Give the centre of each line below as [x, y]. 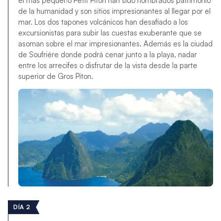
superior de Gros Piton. [56, 76]
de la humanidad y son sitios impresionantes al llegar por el [114, 11]
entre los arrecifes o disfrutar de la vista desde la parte [108, 66]
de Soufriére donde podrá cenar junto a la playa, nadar [107, 55]
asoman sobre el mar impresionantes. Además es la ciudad [115, 44]
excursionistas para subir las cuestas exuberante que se [110, 33]
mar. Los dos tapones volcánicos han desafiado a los [103, 22]
